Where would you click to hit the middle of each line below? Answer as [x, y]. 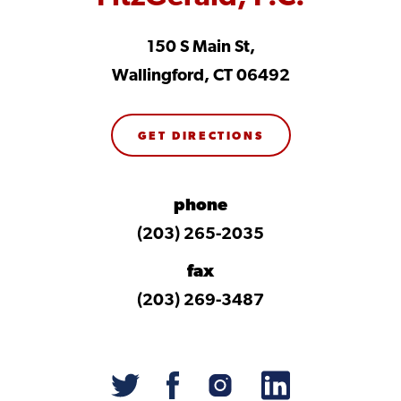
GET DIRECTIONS [200, 137]
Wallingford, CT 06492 [200, 77]
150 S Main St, [200, 48]
